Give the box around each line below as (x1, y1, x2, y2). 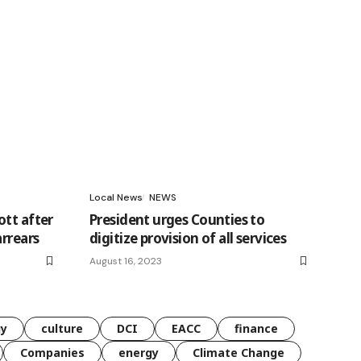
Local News (89, 190, 143, 204)
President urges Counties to (89, 210, 265, 229)
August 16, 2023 (89, 254, 162, 268)
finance (234, 320, 278, 336)
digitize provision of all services (89, 228, 287, 247)
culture (41, 320, 83, 336)
